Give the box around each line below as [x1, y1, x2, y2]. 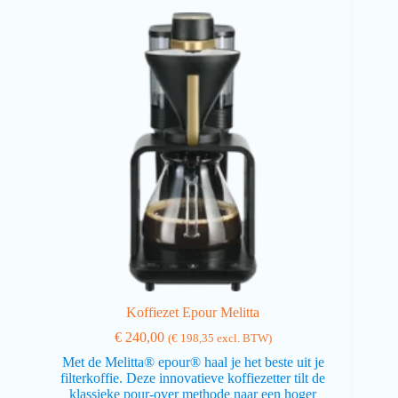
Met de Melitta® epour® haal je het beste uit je [61, 354, 324, 370]
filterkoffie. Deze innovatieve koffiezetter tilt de [60, 370, 326, 386]
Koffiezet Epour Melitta [126, 305, 260, 321]
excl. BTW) [213, 332, 272, 346]
